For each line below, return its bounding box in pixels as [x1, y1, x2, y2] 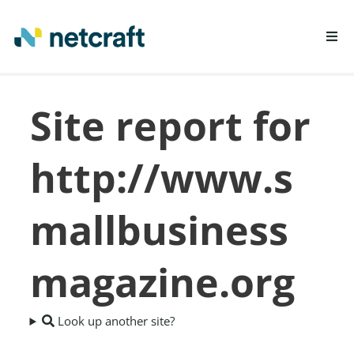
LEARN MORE [92, 85, 173, 100]
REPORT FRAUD [92, 119, 186, 134]
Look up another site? [55, 313, 175, 329]
